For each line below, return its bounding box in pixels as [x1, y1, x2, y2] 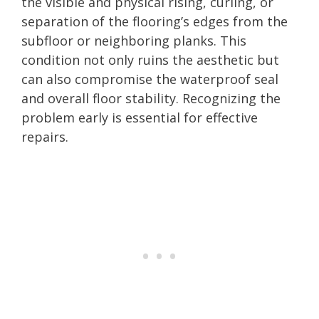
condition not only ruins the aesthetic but [21, 51, 279, 68]
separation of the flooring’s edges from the [21, 12, 288, 30]
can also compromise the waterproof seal [21, 70, 278, 88]
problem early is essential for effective [21, 108, 258, 126]
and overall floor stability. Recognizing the [21, 89, 281, 107]
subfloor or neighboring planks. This [21, 31, 246, 49]
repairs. [21, 127, 68, 145]
